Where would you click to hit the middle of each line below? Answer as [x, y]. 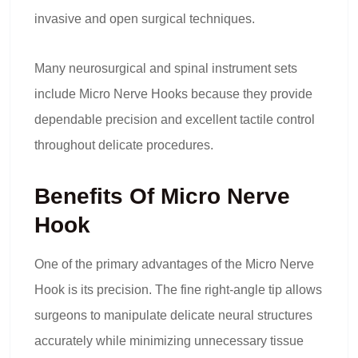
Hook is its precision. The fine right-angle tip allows [178, 290]
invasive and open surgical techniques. [145, 19]
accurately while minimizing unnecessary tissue [169, 341]
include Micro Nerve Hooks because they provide [173, 94]
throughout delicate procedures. [124, 145]
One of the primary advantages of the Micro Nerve [174, 264]
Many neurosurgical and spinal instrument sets [166, 68]
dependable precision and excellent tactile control [175, 119]
